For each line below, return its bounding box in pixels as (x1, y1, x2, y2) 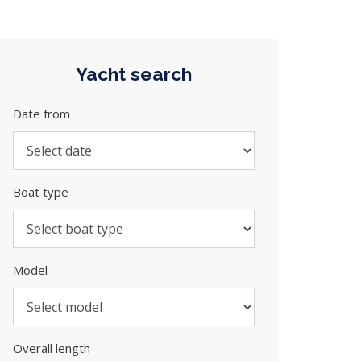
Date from (13, 106, 70, 122)
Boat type (13, 184, 68, 200)
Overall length (13, 340, 90, 356)
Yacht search (76, 63, 192, 85)
